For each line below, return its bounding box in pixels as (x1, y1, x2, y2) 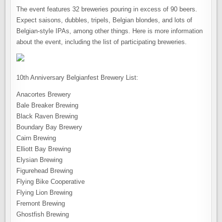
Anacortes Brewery (16, 91, 71, 99)
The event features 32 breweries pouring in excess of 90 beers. (16, 5, 198, 13)
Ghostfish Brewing (16, 211, 69, 219)
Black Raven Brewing (16, 112, 78, 120)
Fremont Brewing (16, 200, 65, 208)
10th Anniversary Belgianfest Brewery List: (16, 74, 139, 82)
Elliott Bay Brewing (16, 145, 71, 153)
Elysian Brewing (16, 156, 63, 164)
